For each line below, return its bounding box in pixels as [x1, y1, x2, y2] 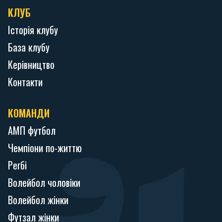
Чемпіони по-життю [8, 140, 82, 156]
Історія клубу [8, 22, 58, 38]
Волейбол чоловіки [8, 175, 80, 190]
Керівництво [8, 57, 55, 72]
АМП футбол [8, 123, 55, 138]
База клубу [8, 40, 50, 55]
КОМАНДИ [8, 106, 50, 121]
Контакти [8, 74, 43, 90]
